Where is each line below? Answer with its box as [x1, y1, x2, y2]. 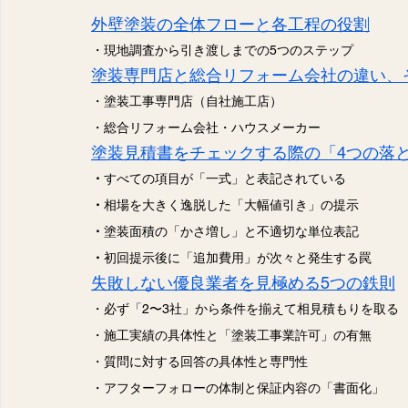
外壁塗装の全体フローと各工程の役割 [91, 15, 370, 35]
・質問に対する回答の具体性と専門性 [91, 354, 308, 370]
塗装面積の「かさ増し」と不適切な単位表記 [104, 224, 359, 240]
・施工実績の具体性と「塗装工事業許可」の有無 [91, 328, 372, 343]
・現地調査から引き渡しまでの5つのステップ [91, 43, 353, 58]
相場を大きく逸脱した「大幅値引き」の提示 [104, 198, 359, 213]
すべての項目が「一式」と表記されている [104, 171, 346, 187]
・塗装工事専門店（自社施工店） [91, 94, 282, 109]
